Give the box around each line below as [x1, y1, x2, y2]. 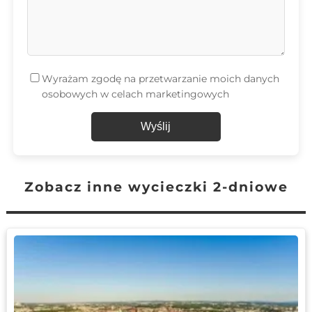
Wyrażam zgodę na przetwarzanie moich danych [42, 72, 280, 85]
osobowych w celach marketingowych [42, 87, 230, 100]
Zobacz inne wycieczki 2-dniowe [24, 178, 288, 195]
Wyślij [141, 120, 171, 132]
